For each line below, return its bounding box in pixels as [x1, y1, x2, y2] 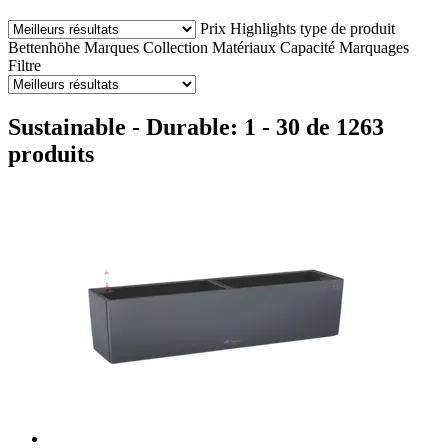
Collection [143, 38, 208, 56]
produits [8, 140, 94, 167]
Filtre [8, 56, 41, 74]
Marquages [339, 38, 409, 56]
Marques [84, 38, 139, 56]
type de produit [300, 19, 395, 37]
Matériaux [212, 38, 276, 56]
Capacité [280, 38, 335, 56]
